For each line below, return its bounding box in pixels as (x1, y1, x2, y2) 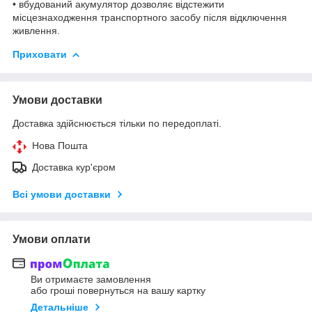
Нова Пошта (32, 139, 88, 151)
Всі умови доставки (13, 188, 111, 200)
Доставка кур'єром (32, 161, 116, 173)
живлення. (13, 24, 60, 36)
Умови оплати (13, 233, 91, 245)
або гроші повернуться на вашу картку (31, 285, 205, 297)
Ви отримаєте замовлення (31, 274, 151, 286)
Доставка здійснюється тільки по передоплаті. (13, 117, 221, 129)
